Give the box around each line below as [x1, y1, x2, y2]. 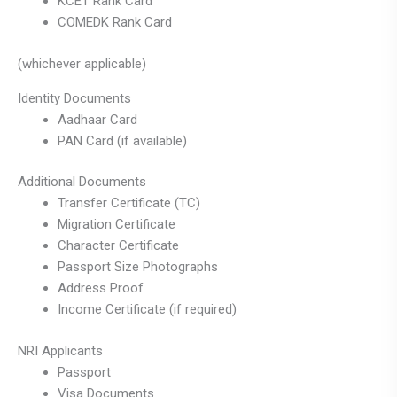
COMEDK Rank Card [58, 14, 172, 31]
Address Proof [58, 280, 144, 297]
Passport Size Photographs [58, 259, 218, 276]
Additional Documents [18, 174, 146, 191]
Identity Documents [18, 90, 131, 106]
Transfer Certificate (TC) [58, 195, 200, 212]
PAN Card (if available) [58, 132, 187, 149]
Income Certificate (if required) [58, 301, 237, 318]
